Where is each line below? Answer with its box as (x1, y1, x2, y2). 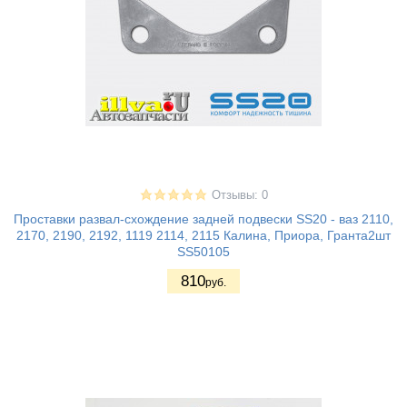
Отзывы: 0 (211, 189, 268, 203)
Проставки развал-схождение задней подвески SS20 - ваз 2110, (14, 212, 393, 227)
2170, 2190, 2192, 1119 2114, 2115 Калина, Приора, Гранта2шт (16, 228, 391, 243)
